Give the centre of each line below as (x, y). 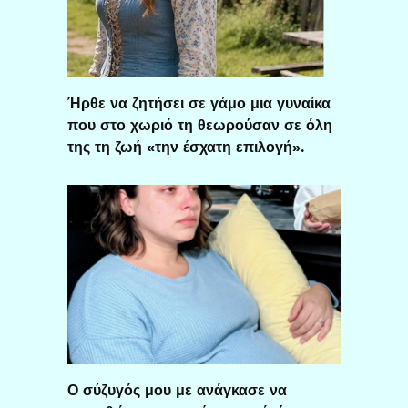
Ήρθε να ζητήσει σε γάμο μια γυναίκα (199, 103)
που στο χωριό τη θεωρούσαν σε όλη (200, 125)
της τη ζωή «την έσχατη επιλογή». (186, 147)
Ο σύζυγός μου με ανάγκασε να (177, 390)
